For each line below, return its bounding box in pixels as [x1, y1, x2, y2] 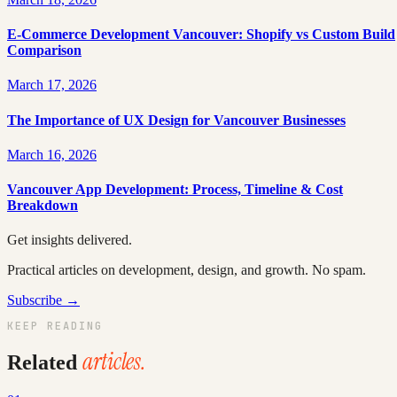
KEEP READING [7, 319, 103, 334]
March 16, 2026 [7, 146, 97, 162]
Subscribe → [7, 292, 80, 308]
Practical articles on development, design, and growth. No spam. [7, 262, 366, 278]
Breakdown [7, 198, 78, 214]
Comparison [7, 43, 82, 58]
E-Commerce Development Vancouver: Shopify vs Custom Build [7, 27, 395, 43]
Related [7, 351, 82, 375]
